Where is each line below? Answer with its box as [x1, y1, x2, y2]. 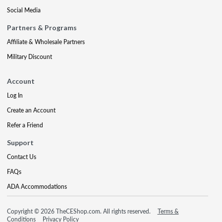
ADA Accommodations [7, 182, 67, 191]
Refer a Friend [7, 120, 43, 129]
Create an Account [7, 106, 55, 114]
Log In [7, 91, 23, 100]
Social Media [7, 5, 41, 14]
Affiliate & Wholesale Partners [7, 37, 85, 46]
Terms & [157, 207, 179, 216]
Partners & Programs [7, 23, 77, 32]
